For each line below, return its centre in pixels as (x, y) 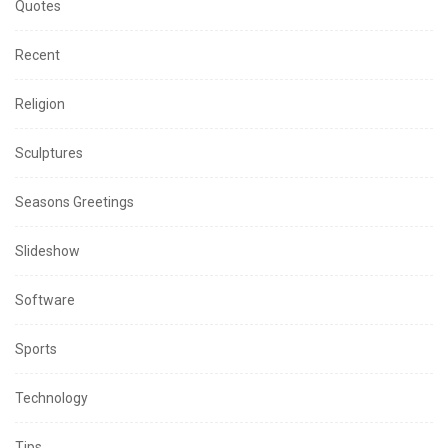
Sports (36, 349)
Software (45, 300)
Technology (51, 398)
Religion (40, 104)
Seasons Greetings (74, 202)
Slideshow (47, 251)
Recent (37, 55)
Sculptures (49, 153)
